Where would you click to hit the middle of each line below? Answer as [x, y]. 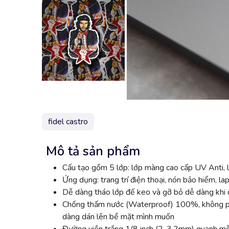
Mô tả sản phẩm [93, 152]
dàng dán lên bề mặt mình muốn [118, 217]
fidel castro [68, 122]
